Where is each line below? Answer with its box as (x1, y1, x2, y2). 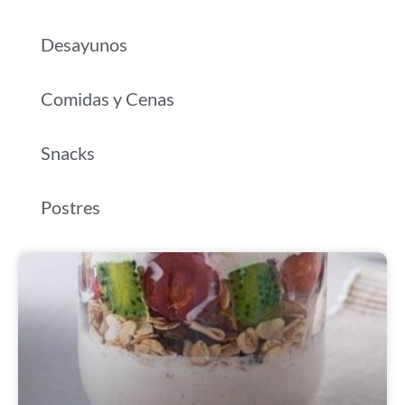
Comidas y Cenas (41, 88, 174, 109)
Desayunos (41, 33, 127, 55)
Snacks (41, 142, 95, 164)
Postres (41, 196, 100, 218)
